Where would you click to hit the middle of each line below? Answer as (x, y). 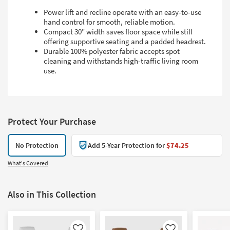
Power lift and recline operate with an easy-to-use (122, 12)
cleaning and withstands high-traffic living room (121, 61)
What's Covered (28, 163)
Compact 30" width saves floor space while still (118, 31)
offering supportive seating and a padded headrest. (125, 41)
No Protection (37, 145)
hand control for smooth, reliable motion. (109, 22)
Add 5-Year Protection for (127, 145)
